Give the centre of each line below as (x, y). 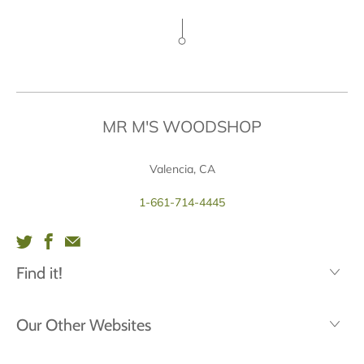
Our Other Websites (84, 325)
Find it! (39, 273)
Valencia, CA (182, 169)
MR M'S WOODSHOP (182, 127)
